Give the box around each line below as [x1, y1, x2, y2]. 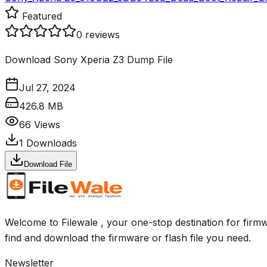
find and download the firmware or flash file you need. [5, 231, 251, 244]
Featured [19, 10, 62, 22]
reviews [85, 28, 120, 41]
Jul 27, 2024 [19, 81, 76, 94]
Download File [24, 159, 72, 169]
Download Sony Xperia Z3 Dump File [5, 53, 173, 66]
